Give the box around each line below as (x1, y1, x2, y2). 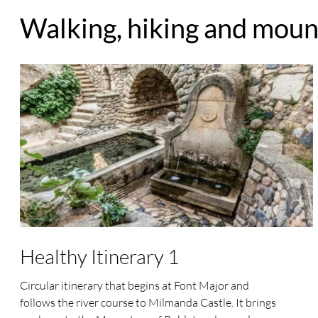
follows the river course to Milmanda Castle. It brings (20, 295, 277, 309)
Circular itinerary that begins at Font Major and (20, 278, 250, 292)
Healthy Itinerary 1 (20, 243, 180, 268)
